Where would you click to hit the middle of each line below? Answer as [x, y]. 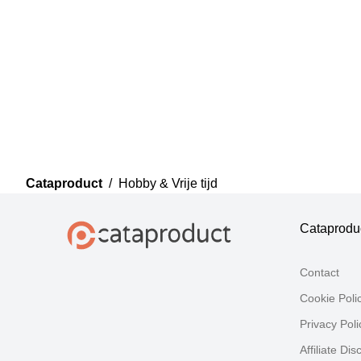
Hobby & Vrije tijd [168, 183]
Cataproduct [64, 183]
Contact [320, 272]
